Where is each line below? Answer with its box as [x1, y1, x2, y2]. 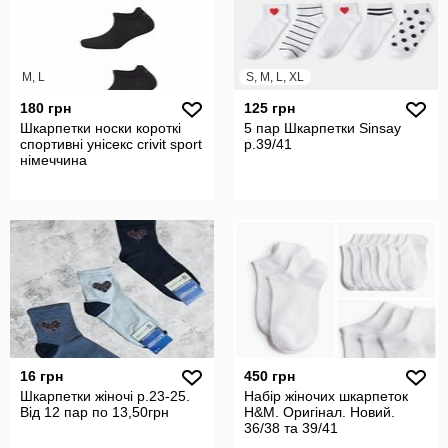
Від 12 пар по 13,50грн [20, 404, 169, 420]
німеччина [20, 152, 87, 168]
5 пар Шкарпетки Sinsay [244, 120, 401, 136]
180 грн [20, 100, 71, 116]
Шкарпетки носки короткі [20, 120, 181, 136]
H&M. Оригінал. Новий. [244, 404, 395, 420]
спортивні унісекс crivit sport [20, 136, 202, 152]
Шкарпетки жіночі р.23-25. [20, 388, 190, 404]
